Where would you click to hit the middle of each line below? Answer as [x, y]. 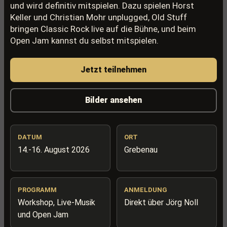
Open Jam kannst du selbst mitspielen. [84, 41]
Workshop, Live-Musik [56, 202]
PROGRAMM [37, 190]
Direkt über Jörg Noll [161, 202]
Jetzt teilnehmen [113, 70]
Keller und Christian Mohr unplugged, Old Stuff [99, 17]
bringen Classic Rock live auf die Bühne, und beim [103, 29]
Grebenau [141, 150]
